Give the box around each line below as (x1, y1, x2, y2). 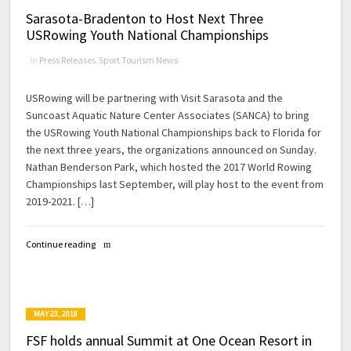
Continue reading (26, 237, 96, 250)
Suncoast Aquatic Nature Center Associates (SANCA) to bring (26, 107, 310, 122)
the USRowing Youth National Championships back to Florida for (26, 125, 322, 139)
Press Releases (39, 53, 96, 66)
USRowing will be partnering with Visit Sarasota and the (26, 90, 284, 105)
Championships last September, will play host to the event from (26, 176, 324, 191)
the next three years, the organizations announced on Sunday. (26, 142, 317, 157)
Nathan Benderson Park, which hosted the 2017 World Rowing (26, 159, 313, 174)
